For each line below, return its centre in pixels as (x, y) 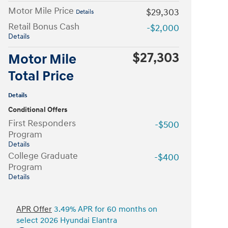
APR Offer (34, 209)
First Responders (42, 123)
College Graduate (43, 156)
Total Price (41, 76)
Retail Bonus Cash (44, 27)
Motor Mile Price (42, 11)
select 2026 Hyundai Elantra (67, 221)
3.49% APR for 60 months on (105, 209)
